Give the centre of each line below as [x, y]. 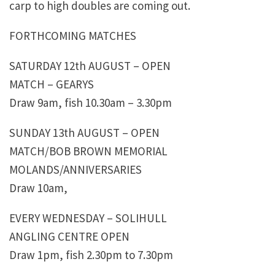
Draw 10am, [38, 188]
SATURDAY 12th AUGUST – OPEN [90, 66]
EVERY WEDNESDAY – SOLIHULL [88, 218]
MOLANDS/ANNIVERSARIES [76, 170]
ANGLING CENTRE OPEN [69, 237]
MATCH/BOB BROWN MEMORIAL [88, 151]
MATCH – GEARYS [52, 84]
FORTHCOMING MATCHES [73, 36]
